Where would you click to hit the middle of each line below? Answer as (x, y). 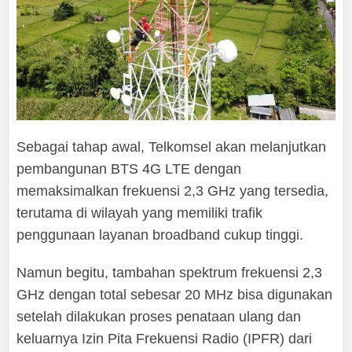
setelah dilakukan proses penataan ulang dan (159, 316)
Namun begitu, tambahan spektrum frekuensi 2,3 (170, 272)
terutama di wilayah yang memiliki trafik (140, 213)
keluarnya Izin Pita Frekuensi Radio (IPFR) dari (165, 338)
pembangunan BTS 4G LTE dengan (129, 169)
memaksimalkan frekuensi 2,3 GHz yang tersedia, (173, 191)
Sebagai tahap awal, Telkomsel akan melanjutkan (172, 147)
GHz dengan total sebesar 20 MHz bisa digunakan (175, 294)
